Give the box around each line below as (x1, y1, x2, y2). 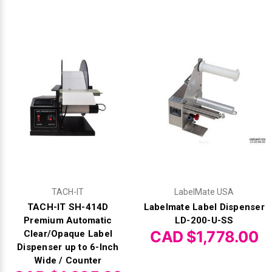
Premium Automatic (24, 215, 112, 226)
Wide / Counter (34, 255, 102, 267)
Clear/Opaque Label (23, 228, 112, 240)
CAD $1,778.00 (150, 228, 259, 246)
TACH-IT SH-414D (27, 202, 109, 213)
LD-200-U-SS (174, 215, 234, 226)
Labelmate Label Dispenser (143, 202, 265, 213)
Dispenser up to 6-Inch (17, 242, 119, 253)
